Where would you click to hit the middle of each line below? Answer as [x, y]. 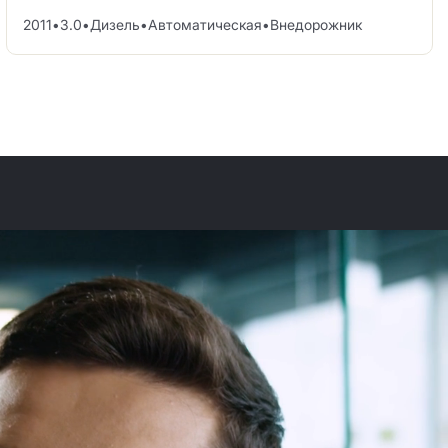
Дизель [115, 24]
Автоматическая [205, 24]
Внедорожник [316, 24]
